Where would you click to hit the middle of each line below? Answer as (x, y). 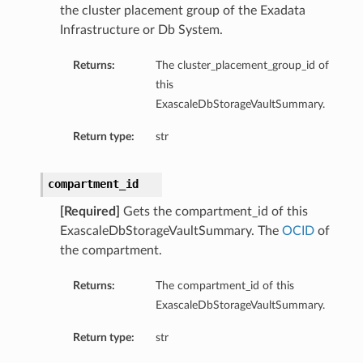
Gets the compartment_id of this (214, 212)
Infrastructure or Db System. (141, 30)
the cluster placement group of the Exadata (182, 11)
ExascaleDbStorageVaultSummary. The (171, 231)
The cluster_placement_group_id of (242, 66)
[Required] (90, 212)
